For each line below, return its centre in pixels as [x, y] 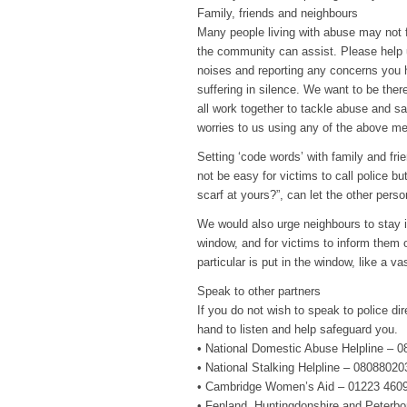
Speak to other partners [259, 292]
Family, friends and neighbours [278, 14]
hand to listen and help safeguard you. [298, 330]
